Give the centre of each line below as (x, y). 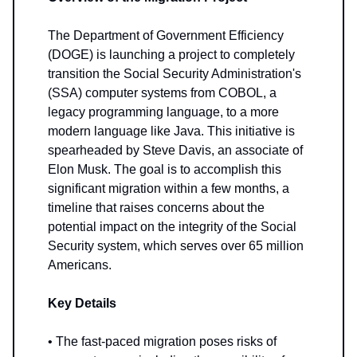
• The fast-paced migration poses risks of (162, 342)
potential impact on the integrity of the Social (172, 227)
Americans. (80, 265)
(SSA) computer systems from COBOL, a (162, 93)
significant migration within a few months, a (169, 189)
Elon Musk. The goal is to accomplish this (165, 170)
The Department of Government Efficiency (166, 36)
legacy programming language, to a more (163, 112)
